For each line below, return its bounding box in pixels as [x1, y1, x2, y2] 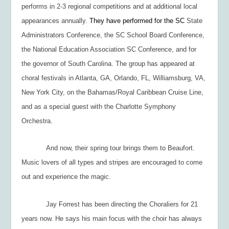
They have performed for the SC [89, 16, 185, 25]
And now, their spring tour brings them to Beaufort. [46, 144, 195, 152]
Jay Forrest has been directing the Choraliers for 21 [46, 200, 198, 208]
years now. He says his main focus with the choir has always [21, 214, 202, 222]
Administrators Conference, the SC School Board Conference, [21, 31, 205, 39]
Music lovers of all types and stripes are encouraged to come [21, 158, 203, 167]
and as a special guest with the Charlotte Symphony [21, 102, 176, 110]
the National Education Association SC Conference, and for [21, 45, 197, 53]
